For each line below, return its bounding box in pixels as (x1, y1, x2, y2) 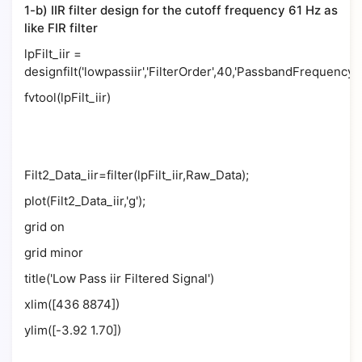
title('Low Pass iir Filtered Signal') (24, 271, 214, 286)
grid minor (24, 245, 83, 260)
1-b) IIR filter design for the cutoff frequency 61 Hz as (24, 2, 338, 18)
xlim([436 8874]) (24, 297, 120, 312)
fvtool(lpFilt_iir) (24, 90, 111, 105)
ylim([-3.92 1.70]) (24, 322, 121, 338)
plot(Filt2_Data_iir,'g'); (24, 193, 145, 208)
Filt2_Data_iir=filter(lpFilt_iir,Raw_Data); (24, 167, 249, 183)
